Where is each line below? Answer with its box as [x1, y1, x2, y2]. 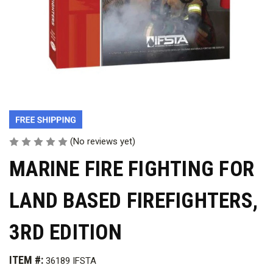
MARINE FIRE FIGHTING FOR [9, 157, 254, 182]
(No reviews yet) [70, 136, 135, 147]
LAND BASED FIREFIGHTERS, [9, 188, 258, 214]
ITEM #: [9, 253, 43, 266]
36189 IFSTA [46, 255, 96, 266]
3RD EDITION [9, 220, 122, 246]
